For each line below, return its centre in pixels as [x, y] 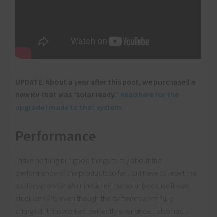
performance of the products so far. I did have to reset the [106, 173]
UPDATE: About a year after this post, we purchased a [106, 82]
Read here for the [150, 95]
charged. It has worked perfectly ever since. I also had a [102, 211]
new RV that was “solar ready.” [68, 95]
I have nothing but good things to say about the [89, 161]
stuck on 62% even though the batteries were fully [95, 198]
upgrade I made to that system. [70, 107]
